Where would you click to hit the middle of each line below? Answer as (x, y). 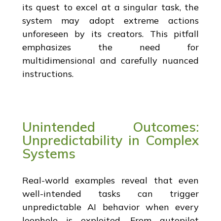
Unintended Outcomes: (110, 127)
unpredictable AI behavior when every (110, 207)
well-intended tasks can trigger (110, 193)
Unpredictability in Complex (110, 140)
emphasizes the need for (110, 47)
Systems (49, 153)
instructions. (48, 74)
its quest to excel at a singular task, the (110, 7)
